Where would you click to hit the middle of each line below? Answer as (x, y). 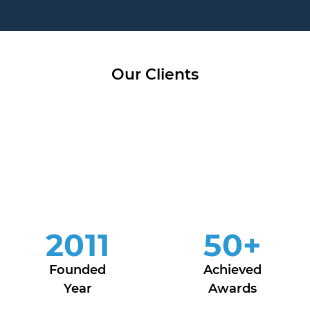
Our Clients (155, 74)
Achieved (232, 270)
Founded (77, 270)
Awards (232, 289)
